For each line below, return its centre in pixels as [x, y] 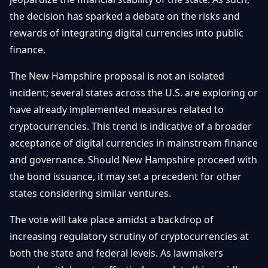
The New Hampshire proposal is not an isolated [117, 76]
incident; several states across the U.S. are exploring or [134, 93]
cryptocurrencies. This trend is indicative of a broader [131, 126]
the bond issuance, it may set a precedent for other [126, 176]
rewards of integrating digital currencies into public [127, 33]
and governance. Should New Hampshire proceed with [133, 160]
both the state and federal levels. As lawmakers [116, 253]
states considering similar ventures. [90, 193]
